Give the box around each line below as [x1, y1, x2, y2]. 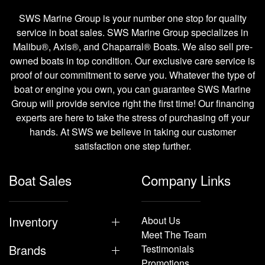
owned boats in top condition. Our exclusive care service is [10, 54, 255, 67]
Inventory [9, 213, 58, 230]
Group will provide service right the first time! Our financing [11, 96, 254, 110]
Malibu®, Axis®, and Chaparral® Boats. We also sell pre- [12, 40, 253, 53]
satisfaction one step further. [74, 139, 191, 153]
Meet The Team [141, 228, 206, 241]
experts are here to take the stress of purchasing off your [15, 111, 250, 124]
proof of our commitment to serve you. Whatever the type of [10, 68, 255, 82]
